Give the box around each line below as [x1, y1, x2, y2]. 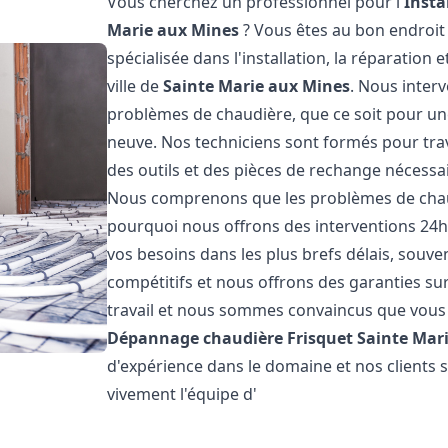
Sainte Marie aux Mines [163, 75, 351, 97]
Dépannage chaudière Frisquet [107, 327, 354, 349]
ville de [107, 75, 164, 97]
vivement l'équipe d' [107, 383, 258, 405]
